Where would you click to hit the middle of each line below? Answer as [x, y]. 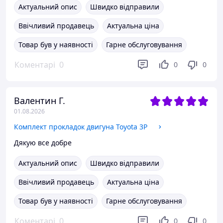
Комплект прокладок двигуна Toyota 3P [81, 127]
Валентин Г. [40, 101]
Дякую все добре [43, 143]
